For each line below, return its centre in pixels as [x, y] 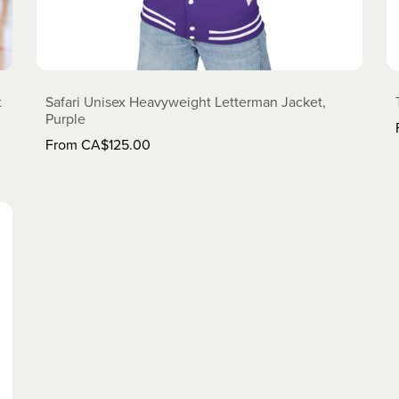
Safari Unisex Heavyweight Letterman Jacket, [185, 102]
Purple [65, 119]
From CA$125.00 [98, 145]
